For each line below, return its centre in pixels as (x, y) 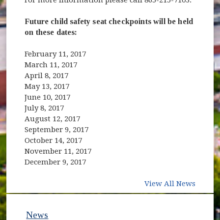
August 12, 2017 (53, 119)
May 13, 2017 (47, 86)
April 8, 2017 (47, 75)
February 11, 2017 (55, 54)
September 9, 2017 (57, 129)
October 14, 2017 (54, 140)
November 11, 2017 (58, 151)
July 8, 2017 (44, 108)
